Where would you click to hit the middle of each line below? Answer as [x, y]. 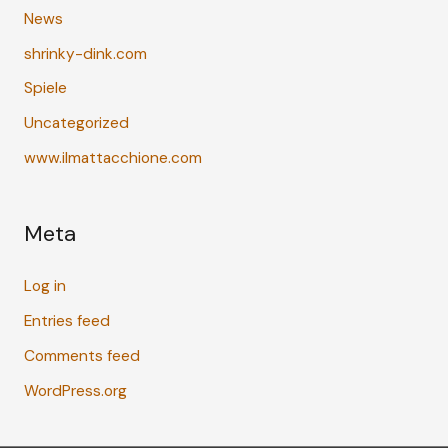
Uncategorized [76, 123]
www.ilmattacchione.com [112, 158]
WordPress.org [75, 391]
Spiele [45, 88]
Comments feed [81, 356]
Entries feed [66, 321]
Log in [44, 286]
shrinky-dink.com [85, 53]
